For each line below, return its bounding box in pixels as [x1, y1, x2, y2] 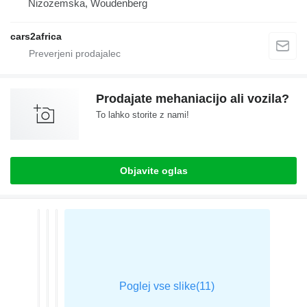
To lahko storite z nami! [96, 110, 189, 120]
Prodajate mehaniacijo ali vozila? [96, 92, 289, 106]
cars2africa [10, 31, 62, 42]
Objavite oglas [119, 165, 188, 176]
